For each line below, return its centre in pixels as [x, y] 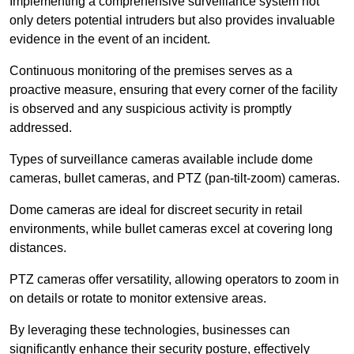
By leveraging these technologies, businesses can [150, 330]
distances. [38, 247]
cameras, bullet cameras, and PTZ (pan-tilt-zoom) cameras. [175, 178]
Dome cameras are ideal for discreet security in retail [156, 209]
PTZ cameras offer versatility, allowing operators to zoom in [174, 279]
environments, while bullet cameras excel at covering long [171, 228]
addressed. [41, 127]
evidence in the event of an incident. [110, 39]
